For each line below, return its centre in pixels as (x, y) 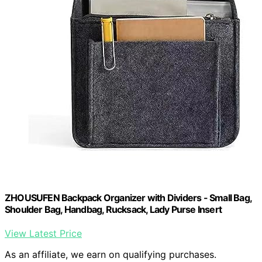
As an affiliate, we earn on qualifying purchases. (111, 255)
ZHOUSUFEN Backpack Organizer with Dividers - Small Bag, (128, 198)
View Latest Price (43, 234)
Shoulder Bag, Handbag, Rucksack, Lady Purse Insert (113, 210)
